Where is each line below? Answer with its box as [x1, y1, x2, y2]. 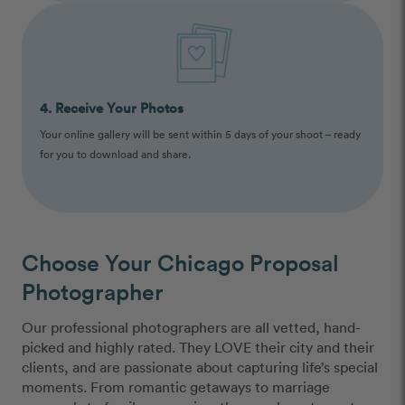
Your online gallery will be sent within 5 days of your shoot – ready [40, 125, 361, 142]
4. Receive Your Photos [40, 98, 184, 118]
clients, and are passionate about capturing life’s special [22, 357, 378, 376]
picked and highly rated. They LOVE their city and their [22, 337, 374, 356]
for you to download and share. [40, 145, 191, 162]
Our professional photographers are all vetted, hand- [22, 317, 361, 336]
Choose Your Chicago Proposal [22, 247, 339, 278]
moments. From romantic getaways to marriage [22, 377, 330, 396]
